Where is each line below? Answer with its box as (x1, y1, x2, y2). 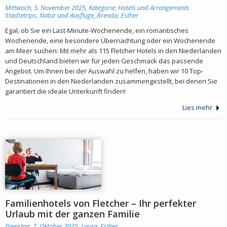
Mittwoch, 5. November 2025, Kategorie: (5, 3, 118, 12)
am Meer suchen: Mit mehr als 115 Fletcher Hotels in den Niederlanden (5, 46, 221, 55)
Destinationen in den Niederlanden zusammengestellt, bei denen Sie (5, 76, 217, 86)
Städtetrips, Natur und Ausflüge (5, 10, 94, 20)
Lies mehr (182, 102, 214, 112)
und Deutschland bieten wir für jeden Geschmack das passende (5, 56, 203, 65)
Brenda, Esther (97, 10, 138, 20)
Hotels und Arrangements (118, 3, 190, 12)
